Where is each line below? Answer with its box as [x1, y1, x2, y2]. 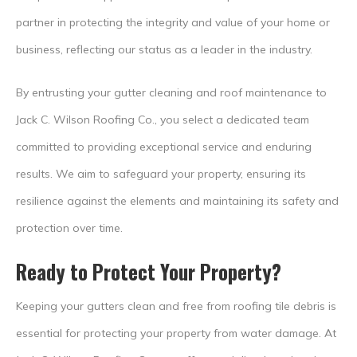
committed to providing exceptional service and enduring [16, 139, 312, 154]
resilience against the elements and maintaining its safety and [16, 193, 339, 208]
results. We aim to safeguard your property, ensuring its [16, 166, 306, 181]
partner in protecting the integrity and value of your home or [16, 14, 330, 29]
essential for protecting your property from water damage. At [16, 325, 336, 340]
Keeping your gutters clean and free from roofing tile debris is [16, 298, 336, 313]
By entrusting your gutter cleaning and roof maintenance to [16, 84, 327, 100]
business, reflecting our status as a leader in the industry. [16, 41, 312, 57]
